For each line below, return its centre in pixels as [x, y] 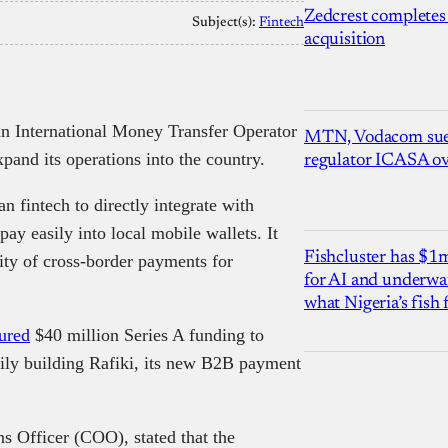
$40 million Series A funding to [147, 334]
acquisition [345, 40]
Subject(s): [225, 22]
